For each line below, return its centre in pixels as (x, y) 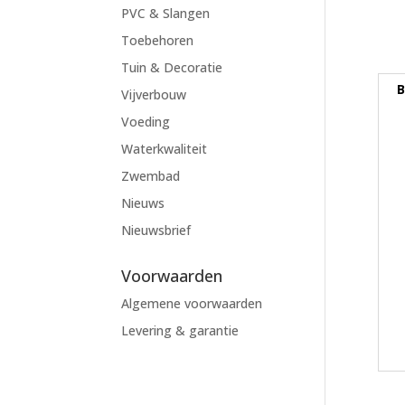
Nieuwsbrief (156, 230)
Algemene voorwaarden (192, 303)
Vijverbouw (154, 94)
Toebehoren (158, 40)
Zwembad (151, 176)
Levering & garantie (180, 330)
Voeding (146, 122)
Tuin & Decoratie (172, 67)
